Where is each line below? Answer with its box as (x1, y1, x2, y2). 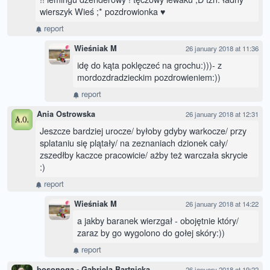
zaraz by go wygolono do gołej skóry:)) (77, 226, 225, 239)
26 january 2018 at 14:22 (186, 199, 259, 209)
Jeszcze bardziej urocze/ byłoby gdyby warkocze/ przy (40, 124, 246, 137)
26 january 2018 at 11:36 (186, 43, 259, 54)
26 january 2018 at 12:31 (186, 109, 259, 119)
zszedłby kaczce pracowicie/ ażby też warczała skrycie (40, 148, 248, 162)
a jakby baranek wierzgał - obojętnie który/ (77, 214, 239, 227)
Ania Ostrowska (37, 108, 95, 120)
